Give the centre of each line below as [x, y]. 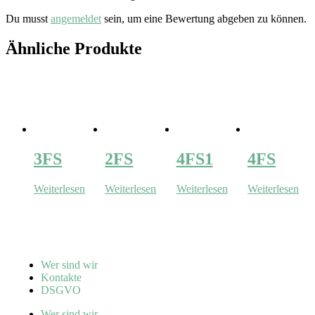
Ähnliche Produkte [74, 48]
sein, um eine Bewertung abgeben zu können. [204, 18]
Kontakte [61, 277]
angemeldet [76, 18]
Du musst [28, 18]
